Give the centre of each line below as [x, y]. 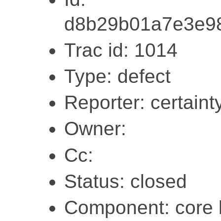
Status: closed [126, 181]
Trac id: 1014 [121, 50]
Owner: [95, 129]
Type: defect [117, 76]
